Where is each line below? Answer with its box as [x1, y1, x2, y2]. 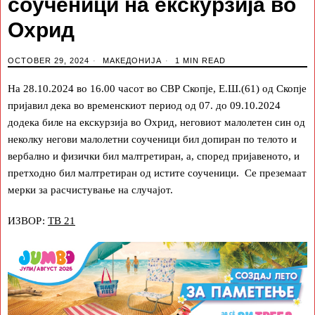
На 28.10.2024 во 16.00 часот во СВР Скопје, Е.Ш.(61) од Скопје [8, 82, 307, 94]
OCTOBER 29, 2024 [8, 56, 89, 65]
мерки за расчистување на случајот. [8, 184, 173, 195]
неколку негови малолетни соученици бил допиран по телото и [8, 133, 297, 145]
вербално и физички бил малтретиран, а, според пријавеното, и [8, 150, 300, 162]
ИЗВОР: [8, 214, 48, 226]
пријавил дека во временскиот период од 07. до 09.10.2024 [8, 99, 281, 111]
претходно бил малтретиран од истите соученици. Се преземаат [8, 167, 307, 179]
